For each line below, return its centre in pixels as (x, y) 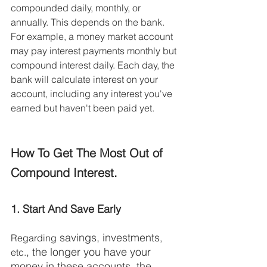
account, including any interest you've (93, 94)
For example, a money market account (93, 37)
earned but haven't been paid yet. (84, 108)
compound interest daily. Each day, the (94, 65)
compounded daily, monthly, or (77, 8)
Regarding (34, 238)
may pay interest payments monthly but (95, 51)
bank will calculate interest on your (86, 80)
